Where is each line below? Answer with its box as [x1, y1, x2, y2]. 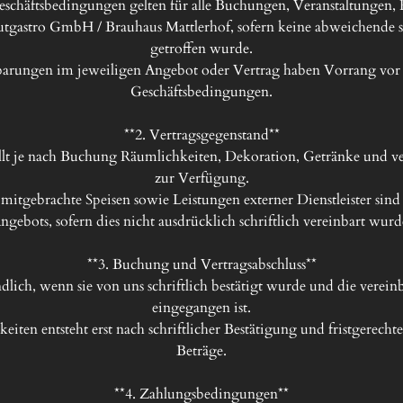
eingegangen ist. [152, 298, 251, 318]
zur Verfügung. [154, 168, 249, 188]
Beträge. [176, 341, 227, 361]
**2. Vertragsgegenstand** [123, 125, 280, 145]
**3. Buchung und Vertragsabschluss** [86, 255, 317, 274]
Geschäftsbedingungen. [130, 82, 273, 102]
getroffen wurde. [150, 39, 253, 58]
